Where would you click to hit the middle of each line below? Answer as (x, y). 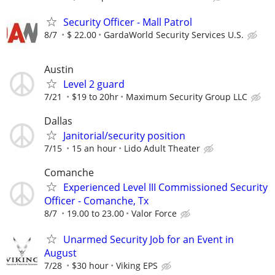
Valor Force (154, 214)
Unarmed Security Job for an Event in (149, 239)
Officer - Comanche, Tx (96, 201)
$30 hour (90, 265)
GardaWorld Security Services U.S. (174, 34)
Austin (59, 69)
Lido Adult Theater (162, 149)
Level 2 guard (94, 84)
